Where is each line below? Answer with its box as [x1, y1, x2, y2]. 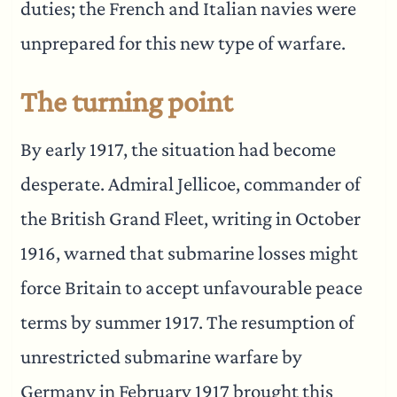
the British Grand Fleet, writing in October [19, 206, 361, 230]
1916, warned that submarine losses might [19, 241, 358, 264]
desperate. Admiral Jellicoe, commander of [19, 172, 361, 195]
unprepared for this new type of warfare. [19, 32, 346, 55]
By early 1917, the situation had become [19, 137, 336, 160]
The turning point [19, 85, 232, 119]
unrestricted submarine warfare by [19, 345, 302, 368]
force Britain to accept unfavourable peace [19, 276, 362, 299]
